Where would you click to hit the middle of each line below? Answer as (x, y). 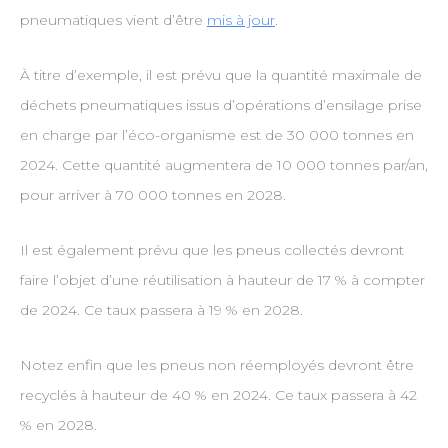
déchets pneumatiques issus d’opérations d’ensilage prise (220, 105)
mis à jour (240, 20)
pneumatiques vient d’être (113, 20)
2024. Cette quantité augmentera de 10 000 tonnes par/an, (223, 165)
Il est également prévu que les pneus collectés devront (211, 250)
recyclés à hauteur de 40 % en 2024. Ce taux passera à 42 (218, 395)
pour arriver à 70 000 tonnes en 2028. (152, 195)
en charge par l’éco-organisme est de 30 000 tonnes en (216, 135)
